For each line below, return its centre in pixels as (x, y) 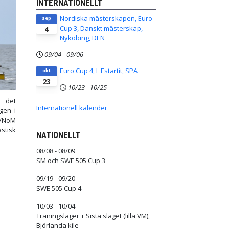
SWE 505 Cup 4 (59, 188)
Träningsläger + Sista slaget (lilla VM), (93, 215)
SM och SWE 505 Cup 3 (71, 160)
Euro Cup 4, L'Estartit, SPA (99, 71)
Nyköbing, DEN (83, 38)
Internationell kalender (72, 108)
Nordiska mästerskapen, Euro (106, 18)
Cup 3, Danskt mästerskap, (101, 28)
